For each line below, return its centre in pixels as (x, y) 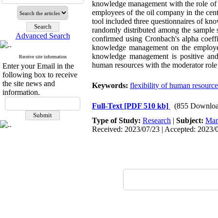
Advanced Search (43, 36)
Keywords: (111, 85)
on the (182, 47)
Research (157, 120)
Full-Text (108, 106)
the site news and (29, 83)
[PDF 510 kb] (146, 106)
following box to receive (40, 75)
